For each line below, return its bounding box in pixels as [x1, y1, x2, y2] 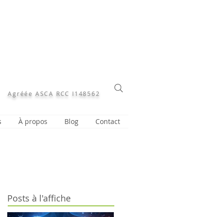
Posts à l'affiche [7, 192, 71, 204]
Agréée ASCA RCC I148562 [8, 90, 100, 97]
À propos [18, 117, 47, 126]
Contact [95, 117, 120, 126]
